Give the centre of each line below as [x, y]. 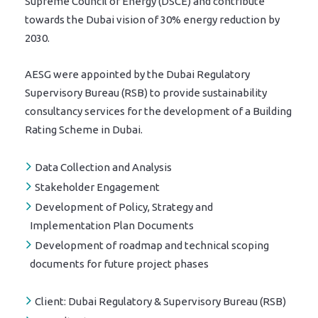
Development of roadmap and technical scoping [152, 245]
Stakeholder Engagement [97, 187]
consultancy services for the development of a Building [158, 111]
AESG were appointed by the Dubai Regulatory [137, 74]
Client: [50, 301]
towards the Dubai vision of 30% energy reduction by [152, 20]
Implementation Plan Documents [112, 225]
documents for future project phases [119, 264]
